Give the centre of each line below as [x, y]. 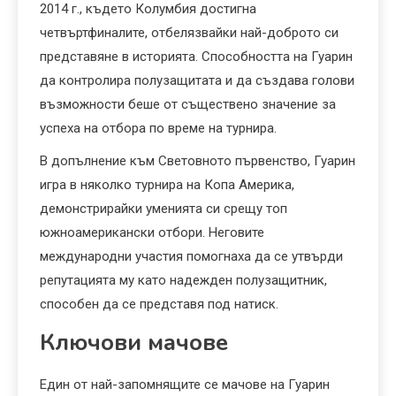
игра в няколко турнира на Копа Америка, [167, 184]
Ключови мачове [134, 342]
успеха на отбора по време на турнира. [158, 128]
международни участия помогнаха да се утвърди [191, 256]
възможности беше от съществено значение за [188, 104]
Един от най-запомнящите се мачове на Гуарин [185, 384]
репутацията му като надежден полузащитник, [183, 280]
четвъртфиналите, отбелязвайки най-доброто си [189, 32]
